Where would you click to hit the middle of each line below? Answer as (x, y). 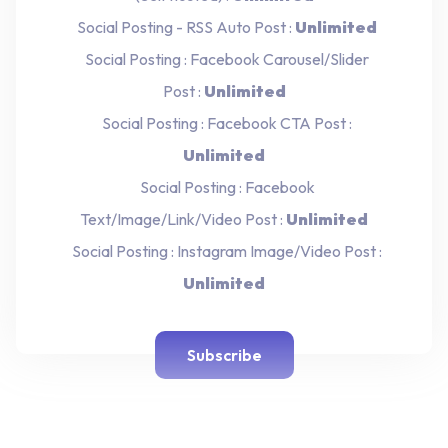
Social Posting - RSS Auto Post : (183, 26)
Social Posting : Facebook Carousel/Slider (224, 58)
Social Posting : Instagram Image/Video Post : (224, 250)
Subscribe (224, 355)
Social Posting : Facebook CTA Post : (224, 122)
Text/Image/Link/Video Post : (183, 218)
